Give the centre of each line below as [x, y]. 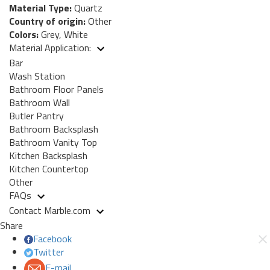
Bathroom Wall [39, 102]
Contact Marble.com [51, 210]
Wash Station [37, 76]
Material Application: [51, 47]
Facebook [52, 238]
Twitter [48, 252]
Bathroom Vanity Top [53, 142]
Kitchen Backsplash [48, 155]
